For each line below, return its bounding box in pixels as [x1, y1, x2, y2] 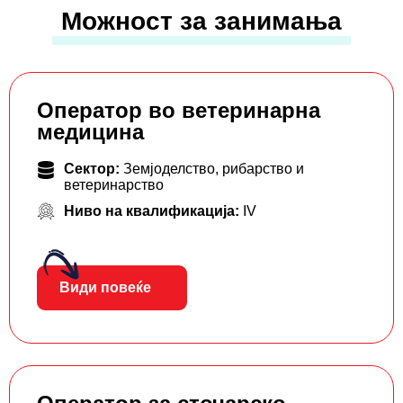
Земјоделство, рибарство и [123, 161, 304, 177]
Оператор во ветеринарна [37, 98, 320, 123]
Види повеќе [59, 280, 151, 296]
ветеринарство [64, 177, 164, 193]
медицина [37, 120, 144, 145]
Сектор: [64, 161, 123, 177]
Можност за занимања [61, 7, 342, 36]
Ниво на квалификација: [64, 203, 243, 219]
